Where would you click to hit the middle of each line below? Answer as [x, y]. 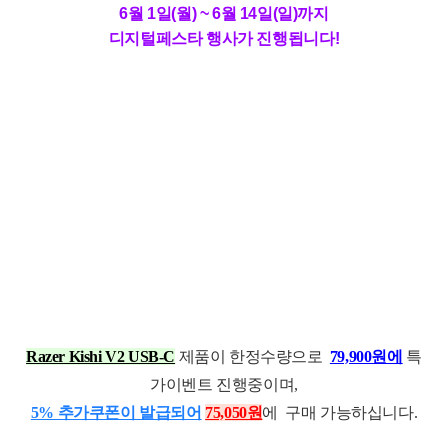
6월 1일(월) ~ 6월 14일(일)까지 [224, 13]
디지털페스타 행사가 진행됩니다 [221, 38]
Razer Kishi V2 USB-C [101, 356]
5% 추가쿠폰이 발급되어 [116, 412]
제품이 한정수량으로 [252, 356]
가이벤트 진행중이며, [224, 384]
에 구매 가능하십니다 [338, 412]
